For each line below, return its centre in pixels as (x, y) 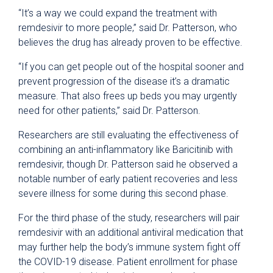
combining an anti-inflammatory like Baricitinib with (126, 150)
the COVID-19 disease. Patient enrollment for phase (128, 262)
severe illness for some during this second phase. (123, 193)
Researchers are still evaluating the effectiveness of (128, 135)
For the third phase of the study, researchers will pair (129, 218)
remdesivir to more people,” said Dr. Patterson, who (128, 28)
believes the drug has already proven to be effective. (130, 42)
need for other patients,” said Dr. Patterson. (109, 111)
